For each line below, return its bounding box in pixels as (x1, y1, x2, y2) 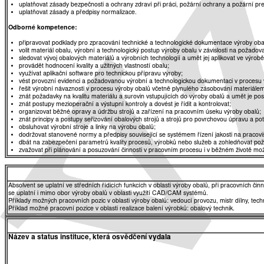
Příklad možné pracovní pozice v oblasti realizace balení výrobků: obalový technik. (8, 206, 235, 213)
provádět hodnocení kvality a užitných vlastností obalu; (19, 62, 169, 70)
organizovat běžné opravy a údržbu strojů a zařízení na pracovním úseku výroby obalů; (19, 108, 261, 115)
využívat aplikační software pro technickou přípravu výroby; (19, 70, 183, 77)
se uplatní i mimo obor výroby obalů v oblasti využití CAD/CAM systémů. (8, 190, 208, 197)
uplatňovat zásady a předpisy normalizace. (19, 9, 137, 16)
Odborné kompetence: (8, 24, 77, 31)
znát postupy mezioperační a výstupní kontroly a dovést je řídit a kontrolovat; (19, 101, 231, 108)
